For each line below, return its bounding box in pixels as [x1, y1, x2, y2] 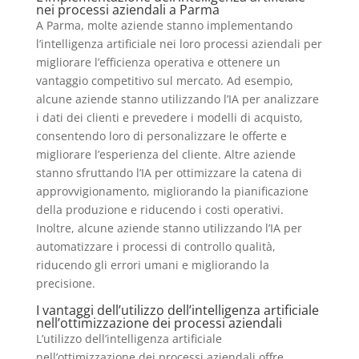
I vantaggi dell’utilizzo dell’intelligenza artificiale [35, 301, 319, 319]
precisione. [35, 275, 95, 291]
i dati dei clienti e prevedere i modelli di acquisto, [35, 109, 303, 125]
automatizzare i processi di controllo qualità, [35, 238, 276, 254]
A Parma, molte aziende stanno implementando [35, 17, 292, 33]
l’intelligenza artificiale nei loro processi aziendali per [35, 35, 322, 51]
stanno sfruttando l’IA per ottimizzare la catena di [35, 164, 302, 180]
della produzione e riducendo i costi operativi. [35, 201, 284, 217]
